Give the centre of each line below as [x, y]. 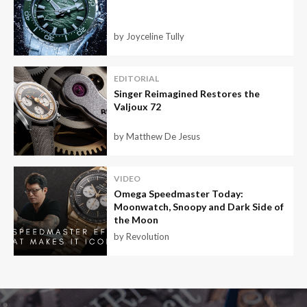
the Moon [136, 220]
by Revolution [141, 237]
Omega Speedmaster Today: [178, 194]
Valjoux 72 [137, 107]
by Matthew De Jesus [157, 137]
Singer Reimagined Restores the [186, 94]
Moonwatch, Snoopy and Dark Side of [198, 207]
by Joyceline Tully [149, 37]
